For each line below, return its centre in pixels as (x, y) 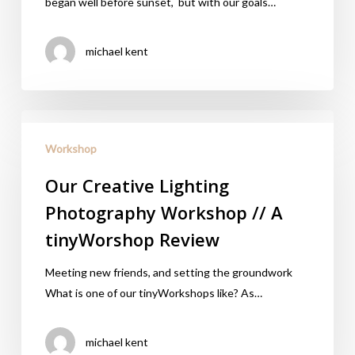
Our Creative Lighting (137, 185)
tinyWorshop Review (132, 239)
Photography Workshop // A (164, 212)
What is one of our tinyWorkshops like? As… (153, 293)
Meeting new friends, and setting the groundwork (168, 272)
